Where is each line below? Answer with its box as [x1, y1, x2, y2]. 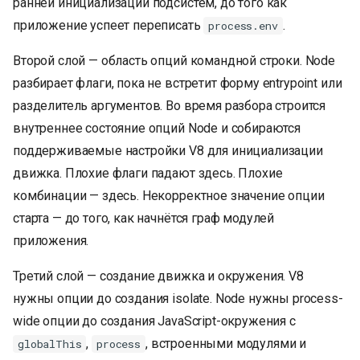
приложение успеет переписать [13, 18, 204, 34]
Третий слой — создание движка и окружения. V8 [13, 268, 304, 284]
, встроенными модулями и [145, 336, 307, 352]
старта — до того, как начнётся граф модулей [13, 211, 275, 227]
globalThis [18, 337, 82, 352]
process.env [208, 18, 278, 34]
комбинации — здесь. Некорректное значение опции [13, 188, 325, 204]
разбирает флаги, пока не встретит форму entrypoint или [13, 76, 342, 92]
